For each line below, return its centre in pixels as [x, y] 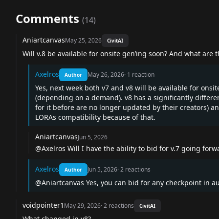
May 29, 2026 [82, 205]
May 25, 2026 [83, 40]
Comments [47, 18]
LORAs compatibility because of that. [95, 117]
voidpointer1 [43, 205]
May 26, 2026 [106, 74]
